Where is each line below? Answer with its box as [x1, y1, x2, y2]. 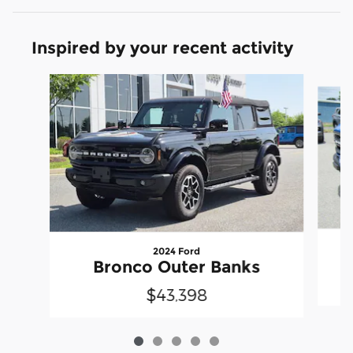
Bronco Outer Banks [92, 256, 260, 277]
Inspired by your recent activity [32, 37, 293, 58]
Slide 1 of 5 [12, 74, 69, 88]
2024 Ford [152, 244, 200, 257]
